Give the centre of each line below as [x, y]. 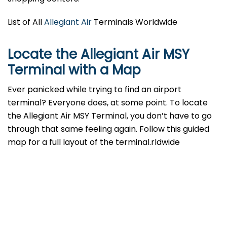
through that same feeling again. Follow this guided [108, 129]
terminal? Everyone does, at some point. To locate [108, 103]
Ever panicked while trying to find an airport [94, 90]
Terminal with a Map [74, 70]
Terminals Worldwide [135, 22]
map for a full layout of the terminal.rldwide [94, 142]
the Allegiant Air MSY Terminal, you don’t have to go [110, 116]
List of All [26, 22]
